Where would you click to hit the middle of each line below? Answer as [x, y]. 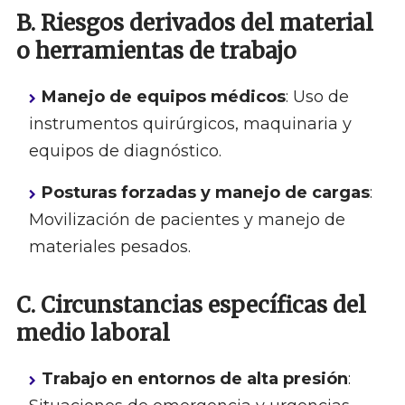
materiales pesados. [109, 247]
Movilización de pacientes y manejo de [187, 220]
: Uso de [317, 97]
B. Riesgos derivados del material [194, 24]
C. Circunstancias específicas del [191, 306]
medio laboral [93, 334]
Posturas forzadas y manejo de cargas [205, 193]
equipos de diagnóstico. [125, 151]
